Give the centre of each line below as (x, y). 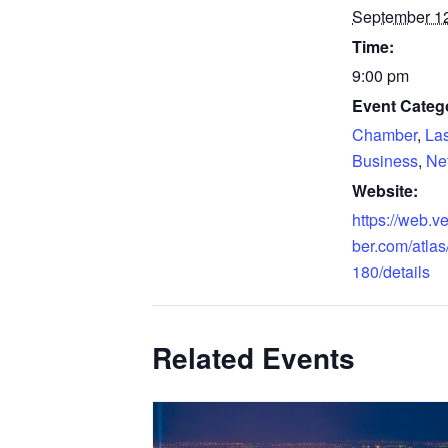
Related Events (253, 357)
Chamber (384, 134)
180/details (391, 271)
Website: (385, 190)
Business (385, 160)
